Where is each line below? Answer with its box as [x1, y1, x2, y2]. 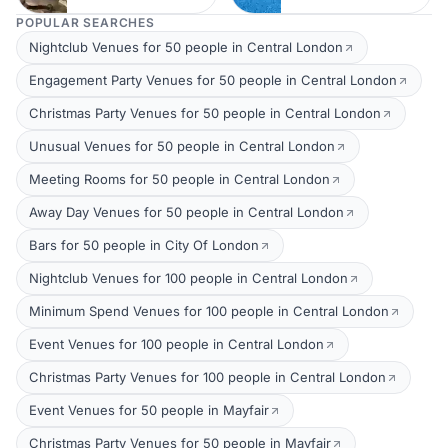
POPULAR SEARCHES [16, 15, 155, 30]
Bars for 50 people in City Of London [29, 237, 259, 253]
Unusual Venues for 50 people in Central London [29, 138, 335, 154]
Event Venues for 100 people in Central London [29, 336, 324, 352]
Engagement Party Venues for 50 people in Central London [29, 72, 397, 88]
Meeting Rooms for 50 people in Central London [29, 171, 330, 187]
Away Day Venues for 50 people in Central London [29, 204, 344, 220]
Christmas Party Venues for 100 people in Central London [29, 369, 386, 385]
